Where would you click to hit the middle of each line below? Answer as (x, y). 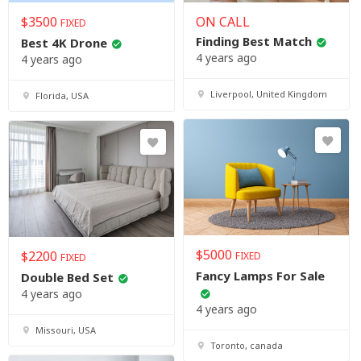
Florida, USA (62, 96)
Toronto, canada (247, 346)
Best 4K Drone (64, 43)
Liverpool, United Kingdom (269, 94)
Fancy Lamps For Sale (260, 276)
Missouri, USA (66, 330)
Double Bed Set (67, 278)
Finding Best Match (254, 41)
